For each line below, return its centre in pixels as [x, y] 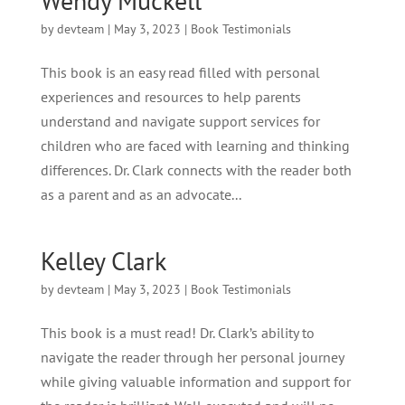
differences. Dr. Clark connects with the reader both [196, 170]
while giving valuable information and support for [195, 381]
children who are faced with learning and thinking [195, 146]
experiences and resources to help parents [170, 97]
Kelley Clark [103, 261]
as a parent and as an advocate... [141, 194]
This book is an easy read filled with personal [180, 72]
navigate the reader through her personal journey [192, 357]
